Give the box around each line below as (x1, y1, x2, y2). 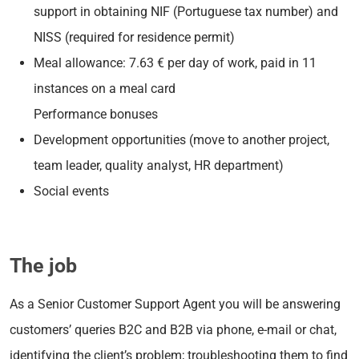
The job (10, 253, 77, 277)
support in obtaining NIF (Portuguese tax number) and (34, 3, 338, 19)
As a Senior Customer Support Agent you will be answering (10, 296, 341, 312)
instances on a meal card (34, 80, 175, 96)
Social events (34, 183, 109, 199)
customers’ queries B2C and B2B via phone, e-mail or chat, (10, 321, 337, 337)
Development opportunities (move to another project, (34, 131, 329, 147)
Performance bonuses (34, 106, 158, 122)
